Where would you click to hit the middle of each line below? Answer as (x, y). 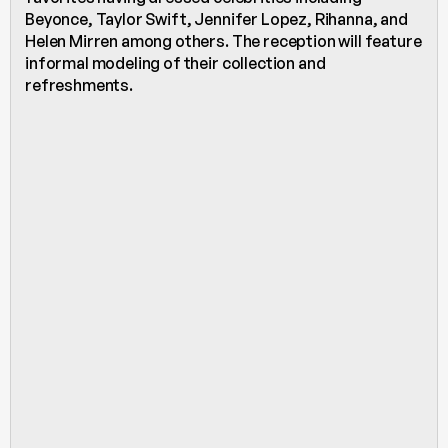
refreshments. (80, 85)
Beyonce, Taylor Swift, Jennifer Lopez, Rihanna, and (216, 19)
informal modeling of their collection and (175, 63)
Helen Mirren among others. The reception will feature (223, 41)
